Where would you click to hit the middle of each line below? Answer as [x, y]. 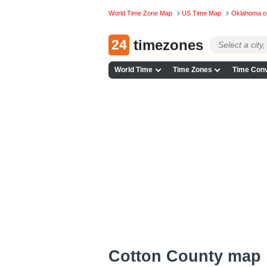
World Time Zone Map [140, 13]
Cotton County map [185, 256]
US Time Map [202, 13]
